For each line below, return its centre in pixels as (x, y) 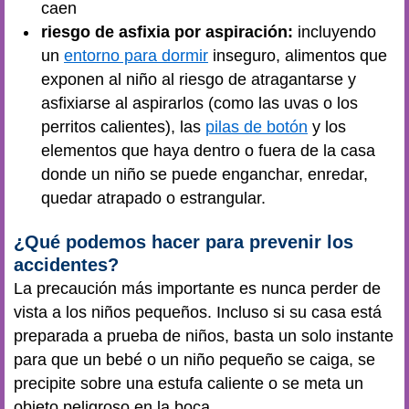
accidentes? (66, 264)
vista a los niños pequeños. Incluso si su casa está (198, 312)
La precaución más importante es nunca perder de (197, 288)
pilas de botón (257, 127)
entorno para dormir (136, 56)
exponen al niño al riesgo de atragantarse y (199, 79)
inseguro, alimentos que (298, 56)
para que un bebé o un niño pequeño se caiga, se (194, 359)
